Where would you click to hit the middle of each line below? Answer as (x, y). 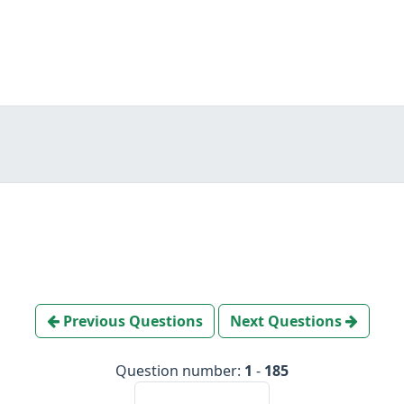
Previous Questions (131, 321)
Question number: (180, 370)
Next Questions (287, 321)
